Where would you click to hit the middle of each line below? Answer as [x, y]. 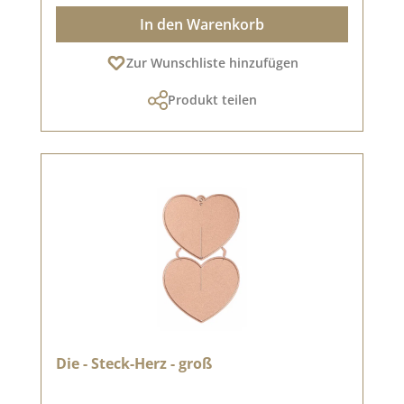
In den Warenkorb [202, 24]
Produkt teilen [212, 99]
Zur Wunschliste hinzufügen [212, 62]
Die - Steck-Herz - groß [134, 363]
